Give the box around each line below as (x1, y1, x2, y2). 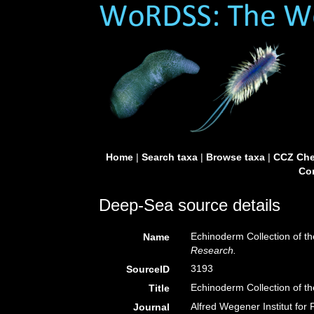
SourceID (126, 264, 170, 275)
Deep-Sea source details (99, 196, 280, 214)
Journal (133, 301, 170, 313)
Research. (191, 245, 237, 256)
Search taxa (141, 151, 198, 163)
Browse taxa (205, 151, 265, 163)
